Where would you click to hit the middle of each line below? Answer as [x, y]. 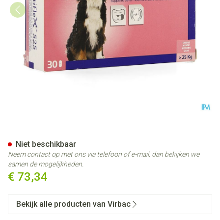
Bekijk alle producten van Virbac [73, 204]
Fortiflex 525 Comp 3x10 [94, 133]
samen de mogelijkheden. [46, 164]
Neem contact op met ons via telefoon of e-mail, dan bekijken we [104, 154]
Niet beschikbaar [46, 144]
